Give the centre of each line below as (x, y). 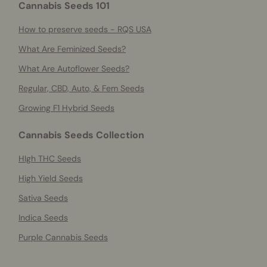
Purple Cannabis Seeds (63, 237)
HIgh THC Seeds (50, 159)
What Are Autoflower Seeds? (74, 69)
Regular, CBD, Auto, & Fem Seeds (81, 88)
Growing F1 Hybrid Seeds (66, 108)
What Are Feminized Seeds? (72, 49)
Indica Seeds (43, 218)
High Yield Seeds (51, 178)
